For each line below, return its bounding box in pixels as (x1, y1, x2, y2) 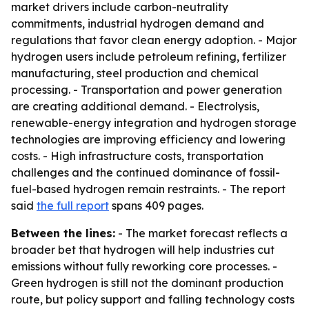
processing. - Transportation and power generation (11, 83, 282, 97)
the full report (37, 199, 109, 212)
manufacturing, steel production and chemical (11, 66, 259, 80)
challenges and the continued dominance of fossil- (11, 166, 280, 179)
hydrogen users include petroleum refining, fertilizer (11, 50, 286, 63)
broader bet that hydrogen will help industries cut (11, 243, 275, 257)
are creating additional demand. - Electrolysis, (11, 99, 259, 113)
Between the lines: (11, 226, 115, 240)
